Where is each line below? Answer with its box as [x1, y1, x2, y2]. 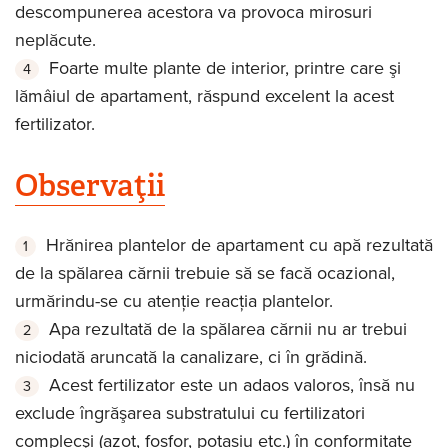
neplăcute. [15, 29, 96, 52]
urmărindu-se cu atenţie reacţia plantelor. [15, 290, 333, 313]
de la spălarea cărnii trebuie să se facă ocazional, [15, 262, 395, 285]
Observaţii [15, 164, 165, 205]
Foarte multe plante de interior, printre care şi [49, 57, 401, 80]
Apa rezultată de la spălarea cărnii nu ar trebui [49, 318, 407, 341]
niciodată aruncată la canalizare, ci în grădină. [15, 346, 367, 369]
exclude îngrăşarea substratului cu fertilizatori [15, 402, 365, 425]
